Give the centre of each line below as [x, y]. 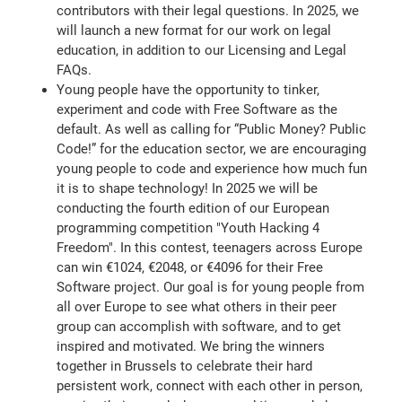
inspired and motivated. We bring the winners [191, 346]
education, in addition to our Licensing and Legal [202, 50]
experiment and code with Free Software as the [197, 109]
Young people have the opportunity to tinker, [188, 89]
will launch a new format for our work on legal [194, 30]
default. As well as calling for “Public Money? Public [212, 129]
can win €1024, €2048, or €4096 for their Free [190, 267]
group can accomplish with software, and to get [199, 326]
